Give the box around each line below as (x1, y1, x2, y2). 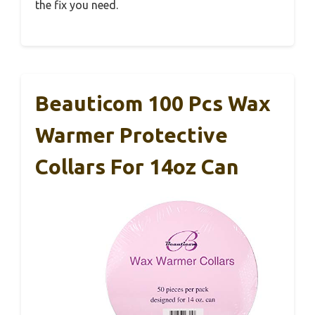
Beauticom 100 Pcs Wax (35, 91, 271, 116)
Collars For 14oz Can (35, 155, 239, 179)
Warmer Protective (35, 123, 228, 148)
